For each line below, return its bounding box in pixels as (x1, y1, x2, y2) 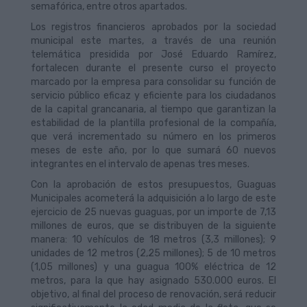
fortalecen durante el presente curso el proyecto (31, 62, 276, 74)
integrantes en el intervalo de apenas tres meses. (31, 158, 249, 170)
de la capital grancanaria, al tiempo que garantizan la (31, 103, 276, 115)
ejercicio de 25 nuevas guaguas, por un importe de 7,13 (31, 206, 276, 218)
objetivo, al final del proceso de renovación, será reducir (31, 288, 276, 300)
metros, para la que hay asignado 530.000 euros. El (31, 275, 276, 286)
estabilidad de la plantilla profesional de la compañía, (31, 117, 276, 129)
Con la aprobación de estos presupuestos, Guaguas (31, 179, 276, 191)
